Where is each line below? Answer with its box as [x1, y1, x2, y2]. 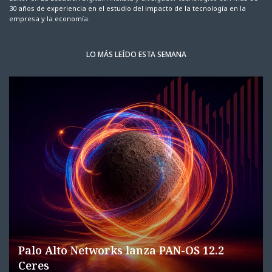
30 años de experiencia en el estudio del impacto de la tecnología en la [9, 4, 246, 13]
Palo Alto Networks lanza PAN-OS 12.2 [18, 243, 224, 257]
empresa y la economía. [9, 14, 90, 24]
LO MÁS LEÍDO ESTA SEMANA [86, 49, 186, 60]
